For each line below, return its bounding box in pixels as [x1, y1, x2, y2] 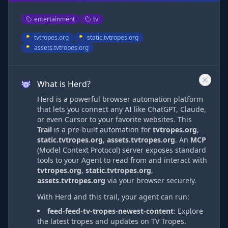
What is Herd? [37, 78, 91, 90]
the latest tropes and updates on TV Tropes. [37, 216, 186, 226]
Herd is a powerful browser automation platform [37, 94, 203, 104]
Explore [178, 206, 203, 216]
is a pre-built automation [52, 125, 139, 134]
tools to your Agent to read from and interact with [37, 155, 207, 165]
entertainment [34, 15, 75, 23]
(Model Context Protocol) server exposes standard [37, 145, 206, 155]
